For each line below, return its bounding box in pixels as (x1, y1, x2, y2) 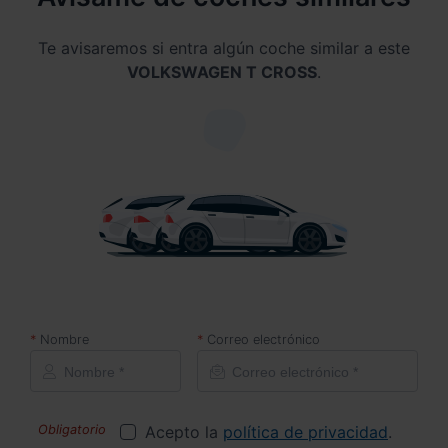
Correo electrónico (207, 331, 321, 347)
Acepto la (145, 421, 223, 442)
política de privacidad (223, 421, 388, 442)
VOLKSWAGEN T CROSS (127, 61, 317, 82)
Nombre (40, 331, 89, 347)
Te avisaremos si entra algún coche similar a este (38, 37, 410, 58)
